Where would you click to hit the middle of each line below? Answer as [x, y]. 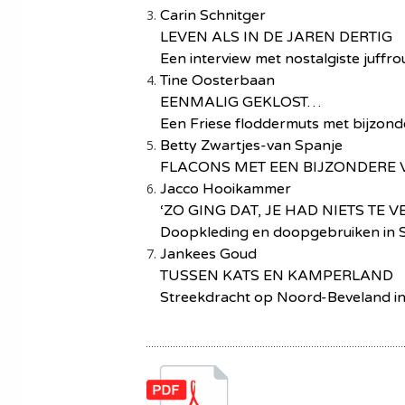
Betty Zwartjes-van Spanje [251, 146]
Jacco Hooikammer [226, 189]
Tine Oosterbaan [217, 80]
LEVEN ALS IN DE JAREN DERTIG [276, 37]
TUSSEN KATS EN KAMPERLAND [277, 276]
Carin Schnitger [213, 15]
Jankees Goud [208, 254]
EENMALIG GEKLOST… [240, 102]
